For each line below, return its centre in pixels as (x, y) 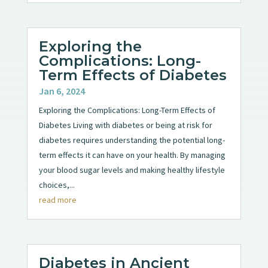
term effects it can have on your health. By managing (132, 155)
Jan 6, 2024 (62, 91)
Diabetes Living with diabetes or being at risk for (125, 125)
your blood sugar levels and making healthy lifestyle (132, 170)
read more (57, 200)
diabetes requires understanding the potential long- (132, 140)
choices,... (57, 185)
